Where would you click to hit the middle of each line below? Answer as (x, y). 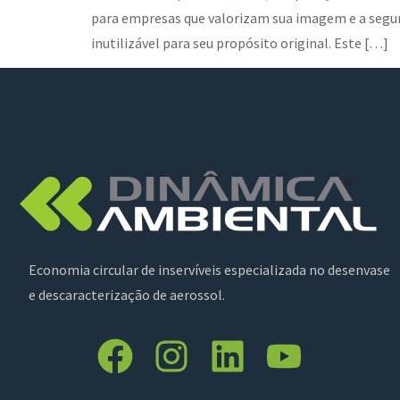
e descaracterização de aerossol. (127, 295)
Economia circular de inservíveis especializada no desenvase (209, 270)
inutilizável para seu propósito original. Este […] (240, 43)
